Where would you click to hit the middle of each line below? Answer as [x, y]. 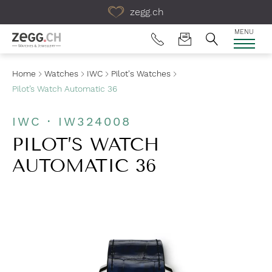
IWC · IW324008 [72, 121]
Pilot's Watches [141, 73]
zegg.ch [145, 12]
